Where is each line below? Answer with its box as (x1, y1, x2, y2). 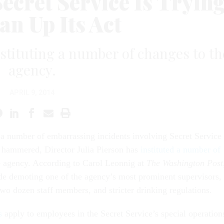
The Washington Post (146, 157, 223, 168)
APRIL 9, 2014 (9, 88, 54, 96)
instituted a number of (140, 144, 220, 154)
